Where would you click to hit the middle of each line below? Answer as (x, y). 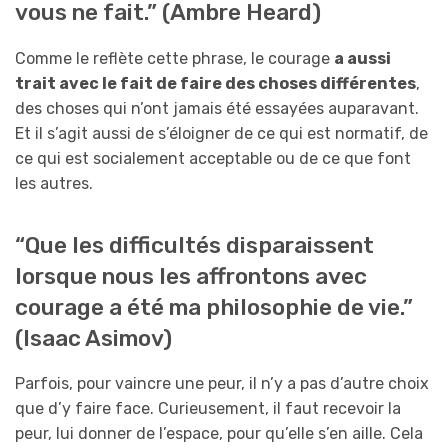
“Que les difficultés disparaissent (194, 245)
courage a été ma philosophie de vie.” (214, 307)
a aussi (362, 58)
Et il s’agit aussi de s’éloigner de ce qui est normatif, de (221, 133)
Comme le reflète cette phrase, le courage (174, 58)
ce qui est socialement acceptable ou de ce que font (213, 158)
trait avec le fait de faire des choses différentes (215, 83)
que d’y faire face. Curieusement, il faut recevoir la (208, 408)
